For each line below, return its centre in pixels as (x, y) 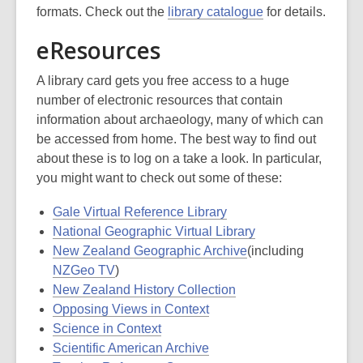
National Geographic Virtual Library (154, 231)
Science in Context (107, 329)
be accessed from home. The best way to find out (176, 139)
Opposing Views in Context (131, 309)
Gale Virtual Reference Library (140, 212)
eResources (98, 50)
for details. (295, 12)
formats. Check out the (102, 12)
